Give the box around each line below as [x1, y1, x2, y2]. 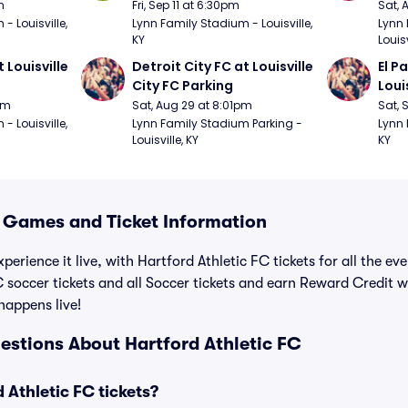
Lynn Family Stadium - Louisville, [132, 15, 313, 31]
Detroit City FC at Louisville [132, 57, 314, 76]
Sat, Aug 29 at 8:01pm [132, 97, 253, 113]
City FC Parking [132, 76, 234, 95]
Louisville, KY [132, 132, 199, 148]
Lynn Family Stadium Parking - [132, 116, 303, 131]
